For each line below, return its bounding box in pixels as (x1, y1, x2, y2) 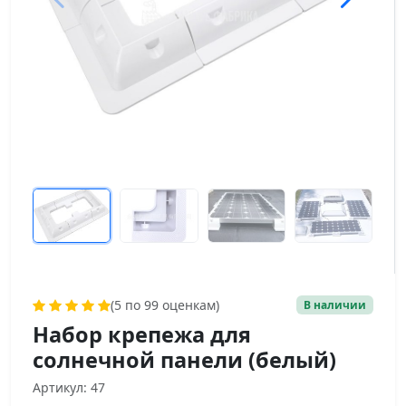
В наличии (304, 296, 367, 313)
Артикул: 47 (33, 379, 105, 396)
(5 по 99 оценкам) (111, 296, 219, 314)
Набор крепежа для (33, 320, 251, 349)
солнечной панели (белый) (33, 345, 336, 374)
